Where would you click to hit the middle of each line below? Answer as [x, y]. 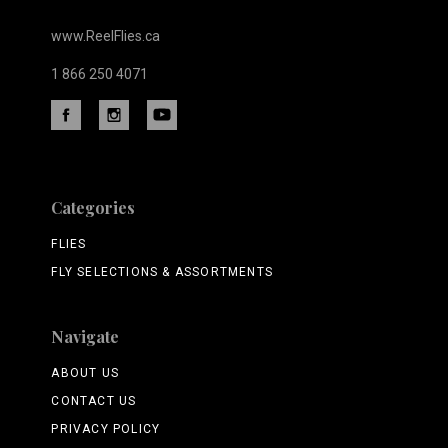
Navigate [85, 337]
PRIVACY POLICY [106, 429]
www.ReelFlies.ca [106, 36]
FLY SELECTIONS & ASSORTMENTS [162, 272]
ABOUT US [85, 373]
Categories [93, 208]
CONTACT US [94, 401]
